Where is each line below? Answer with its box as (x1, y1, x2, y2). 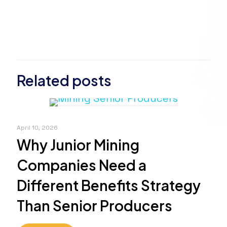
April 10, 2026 (17, 123, 58, 132)
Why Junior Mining (17, 135, 139, 154)
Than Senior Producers (17, 196, 172, 214)
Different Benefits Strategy (17, 176, 201, 194)
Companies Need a (17, 156, 146, 174)
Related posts (17, 71, 111, 89)
